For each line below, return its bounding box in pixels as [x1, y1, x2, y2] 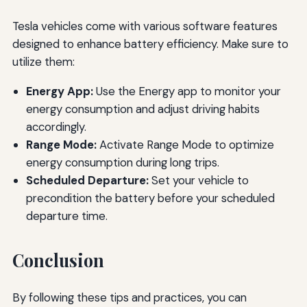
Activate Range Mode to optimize [96, 136, 274, 152]
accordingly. [25, 119, 86, 134]
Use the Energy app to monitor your [93, 83, 281, 99]
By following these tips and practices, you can [12, 289, 247, 305]
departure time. [25, 208, 108, 223]
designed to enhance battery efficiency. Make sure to [12, 36, 288, 52]
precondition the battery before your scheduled [25, 190, 275, 206]
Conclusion [12, 248, 104, 271]
